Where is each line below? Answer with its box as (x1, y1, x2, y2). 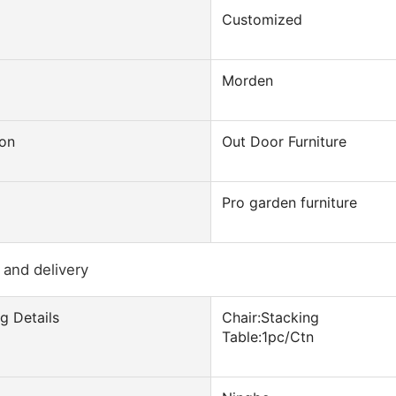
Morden (222, 72, 273, 89)
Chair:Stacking (222, 308, 319, 326)
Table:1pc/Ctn (222, 328, 314, 346)
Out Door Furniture (222, 133, 346, 150)
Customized (222, 11, 302, 28)
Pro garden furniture (222, 194, 357, 211)
